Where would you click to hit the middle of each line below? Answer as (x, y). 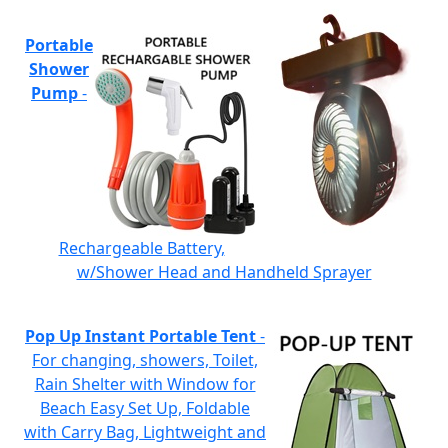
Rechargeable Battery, (141, 248)
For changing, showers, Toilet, (145, 360)
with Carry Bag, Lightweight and (145, 432)
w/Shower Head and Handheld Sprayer (224, 272)
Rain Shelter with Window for (145, 384)
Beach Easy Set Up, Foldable (145, 408)
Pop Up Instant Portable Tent (140, 336)
